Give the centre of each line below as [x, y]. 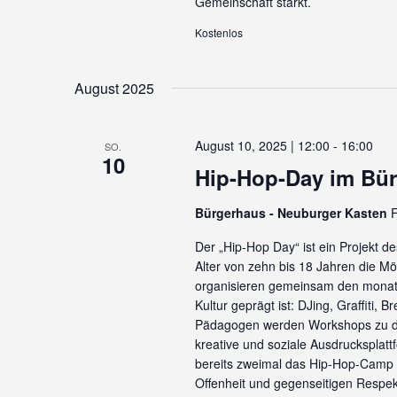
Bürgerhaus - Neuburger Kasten [292, 213]
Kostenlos [218, 32]
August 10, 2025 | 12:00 [262, 145]
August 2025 [114, 88]
